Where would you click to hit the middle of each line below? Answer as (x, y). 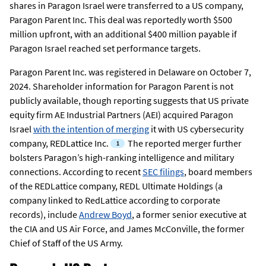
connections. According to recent (76, 172)
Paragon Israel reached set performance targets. (105, 48)
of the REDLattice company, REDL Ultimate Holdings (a (116, 186)
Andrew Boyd (105, 215)
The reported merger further (183, 143)
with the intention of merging (91, 129)
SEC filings (163, 172)
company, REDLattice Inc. (59, 143)
